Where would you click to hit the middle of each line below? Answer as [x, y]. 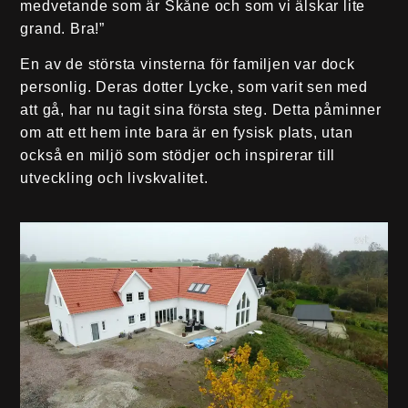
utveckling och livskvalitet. [114, 178]
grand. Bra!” [62, 28]
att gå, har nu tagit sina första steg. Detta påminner [201, 110]
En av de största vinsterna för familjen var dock [188, 65]
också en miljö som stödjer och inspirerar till [178, 156]
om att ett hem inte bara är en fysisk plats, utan [187, 133]
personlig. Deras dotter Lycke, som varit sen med [194, 87]
